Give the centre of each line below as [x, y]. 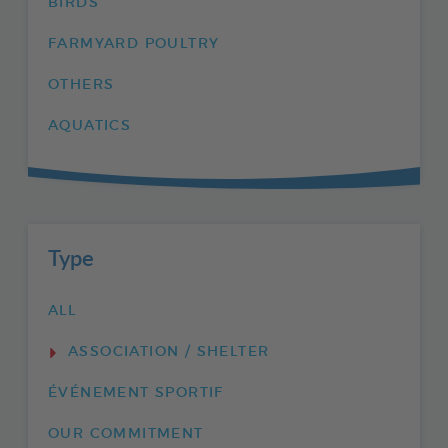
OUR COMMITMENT [126, 434]
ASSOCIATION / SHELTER [169, 352]
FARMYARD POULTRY [134, 44]
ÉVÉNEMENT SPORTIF [136, 393]
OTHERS [81, 85]
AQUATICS [90, 126]
